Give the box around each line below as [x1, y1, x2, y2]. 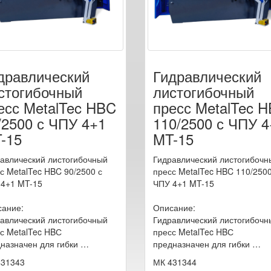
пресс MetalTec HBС [153, 225, 233, 238]
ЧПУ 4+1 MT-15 [153, 177, 214, 189]
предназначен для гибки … [153, 237, 261, 250]
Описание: [153, 201, 195, 214]
